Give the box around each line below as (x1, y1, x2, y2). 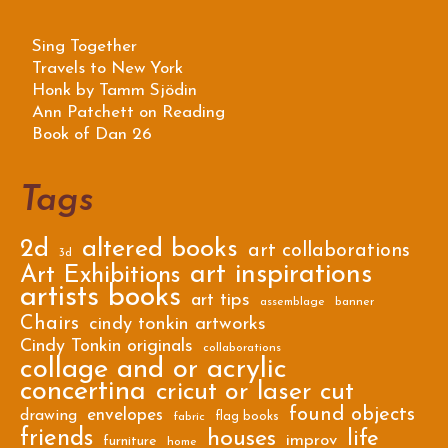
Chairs (20, 313, 79, 334)
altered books (82, 236, 238, 262)
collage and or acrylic (20, 355, 287, 384)
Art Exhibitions (20, 263, 180, 288)
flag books (215, 409, 279, 423)
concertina (20, 377, 146, 406)
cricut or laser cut (156, 379, 354, 405)
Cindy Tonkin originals (20, 336, 193, 356)
